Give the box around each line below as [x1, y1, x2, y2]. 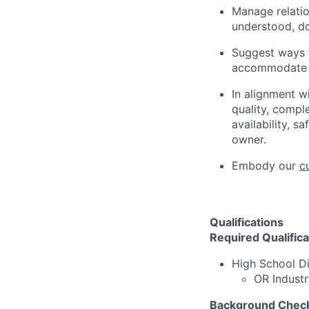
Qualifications [210, 215, 283, 229]
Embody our [232, 159, 299, 172]
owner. [232, 132, 266, 146]
